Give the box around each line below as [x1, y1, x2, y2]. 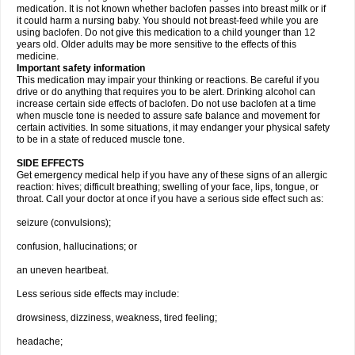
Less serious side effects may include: [17, 288, 179, 300]
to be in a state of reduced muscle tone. [17, 134, 185, 145]
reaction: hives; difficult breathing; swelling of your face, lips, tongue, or [17, 181, 319, 193]
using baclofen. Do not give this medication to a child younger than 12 [17, 27, 315, 38]
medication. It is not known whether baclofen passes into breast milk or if [17, 3, 326, 14]
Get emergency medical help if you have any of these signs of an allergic [17, 170, 327, 181]
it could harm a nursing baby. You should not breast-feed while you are [17, 15, 319, 26]
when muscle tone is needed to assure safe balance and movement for [17, 110, 320, 121]
